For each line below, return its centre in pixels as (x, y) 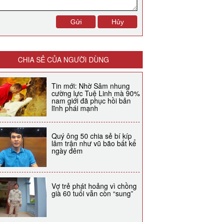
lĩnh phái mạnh (75, 108)
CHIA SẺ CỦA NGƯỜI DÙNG (63, 59)
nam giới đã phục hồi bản (91, 100)
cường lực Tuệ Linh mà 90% (96, 93)
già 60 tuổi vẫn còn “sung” (92, 193)
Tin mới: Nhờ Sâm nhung (91, 85)
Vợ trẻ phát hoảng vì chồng (94, 186)
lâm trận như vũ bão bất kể (94, 143)
